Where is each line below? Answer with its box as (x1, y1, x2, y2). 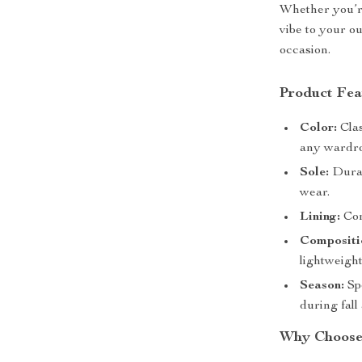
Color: (300, 122, 338, 135)
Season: (300, 280, 345, 293)
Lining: (300, 211, 341, 224)
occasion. (280, 44, 331, 57)
